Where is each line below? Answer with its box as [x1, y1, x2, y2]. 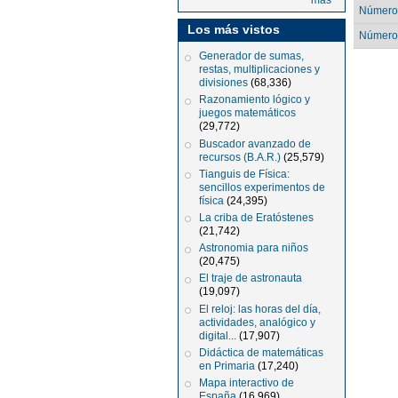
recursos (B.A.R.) [199, 150, 282, 163]
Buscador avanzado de [199, 137, 312, 150]
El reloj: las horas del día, [199, 302, 322, 315]
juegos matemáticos [199, 107, 297, 120]
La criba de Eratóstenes [199, 211, 314, 224]
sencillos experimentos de [199, 180, 326, 194]
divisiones [199, 76, 249, 90]
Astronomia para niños [199, 242, 309, 255]
